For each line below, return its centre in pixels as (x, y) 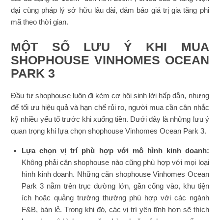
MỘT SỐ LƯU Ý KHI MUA (110, 47)
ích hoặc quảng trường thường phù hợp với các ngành (115, 197)
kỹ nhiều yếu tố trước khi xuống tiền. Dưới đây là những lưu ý (110, 119)
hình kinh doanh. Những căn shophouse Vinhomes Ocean (115, 174)
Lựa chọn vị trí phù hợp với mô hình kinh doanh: (115, 150)
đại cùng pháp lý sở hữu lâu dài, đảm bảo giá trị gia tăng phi (110, 10)
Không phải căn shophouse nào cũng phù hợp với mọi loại (115, 162)
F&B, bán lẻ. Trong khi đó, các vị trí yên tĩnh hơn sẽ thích (115, 209)
